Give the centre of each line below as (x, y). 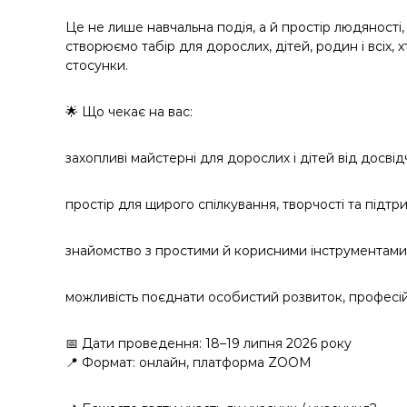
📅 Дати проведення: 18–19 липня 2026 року (208, 343)
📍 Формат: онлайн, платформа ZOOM (189, 362)
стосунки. (97, 65)
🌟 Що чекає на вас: (129, 112)
